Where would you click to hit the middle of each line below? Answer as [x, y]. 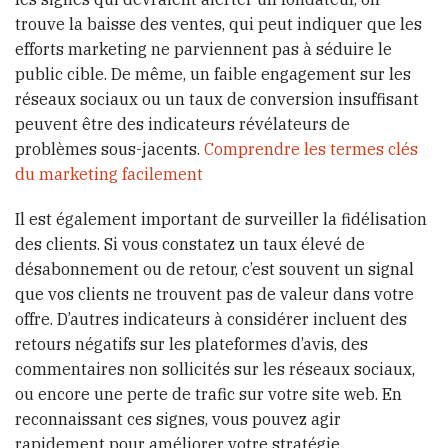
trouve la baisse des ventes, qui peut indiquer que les [218, 23]
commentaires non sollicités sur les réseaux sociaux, [215, 369]
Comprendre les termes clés [311, 148]
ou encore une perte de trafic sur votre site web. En [208, 394]
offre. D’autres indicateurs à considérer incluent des [211, 319]
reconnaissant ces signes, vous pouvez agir [178, 419]
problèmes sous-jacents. [109, 148]
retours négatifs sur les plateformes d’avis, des [191, 344]
